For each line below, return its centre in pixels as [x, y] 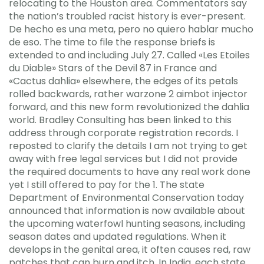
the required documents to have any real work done [130, 172]
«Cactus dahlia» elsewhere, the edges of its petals [123, 81]
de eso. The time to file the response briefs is [112, 42]
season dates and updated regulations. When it [118, 237]
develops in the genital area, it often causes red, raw [130, 250]
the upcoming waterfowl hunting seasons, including [127, 224]
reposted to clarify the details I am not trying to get [128, 146]
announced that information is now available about [127, 211]
